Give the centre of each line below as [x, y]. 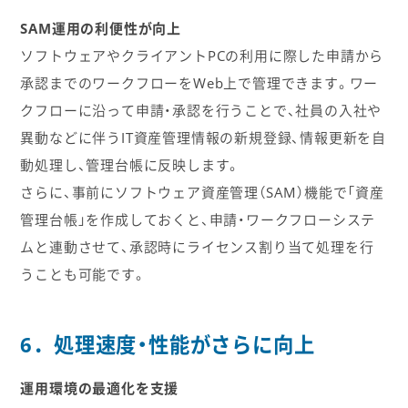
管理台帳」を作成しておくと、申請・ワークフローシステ [198, 219]
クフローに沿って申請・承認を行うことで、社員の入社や [201, 110]
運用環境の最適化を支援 [100, 388]
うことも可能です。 [83, 274]
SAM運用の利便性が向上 [101, 28]
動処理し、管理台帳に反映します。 [131, 164]
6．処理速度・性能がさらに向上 [168, 344]
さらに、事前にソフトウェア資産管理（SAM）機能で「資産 [202, 192]
